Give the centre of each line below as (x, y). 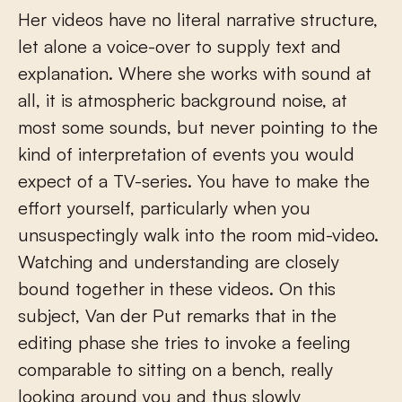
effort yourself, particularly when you (164, 207)
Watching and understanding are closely (179, 261)
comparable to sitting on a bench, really (175, 369)
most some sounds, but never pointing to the (198, 127)
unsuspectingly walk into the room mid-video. (198, 234)
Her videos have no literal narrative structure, (198, 19)
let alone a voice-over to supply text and (179, 46)
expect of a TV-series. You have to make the (194, 180)
